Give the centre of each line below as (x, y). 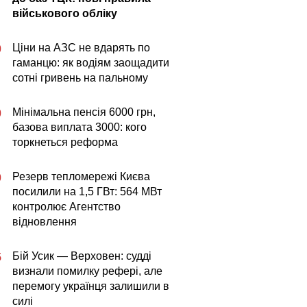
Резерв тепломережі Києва (81, 176)
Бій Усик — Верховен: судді (82, 256)
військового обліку (65, 13)
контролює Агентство (66, 207)
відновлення (45, 222)
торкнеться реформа (65, 142)
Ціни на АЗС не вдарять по (81, 48)
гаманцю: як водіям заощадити (91, 63)
